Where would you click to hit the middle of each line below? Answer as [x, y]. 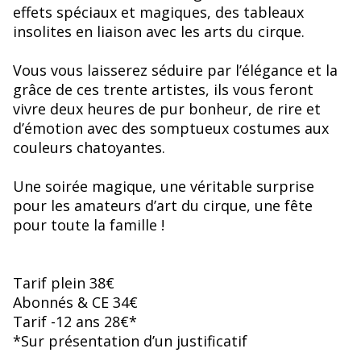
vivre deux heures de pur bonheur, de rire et [167, 109]
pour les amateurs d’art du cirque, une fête [163, 206]
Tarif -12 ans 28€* [75, 322]
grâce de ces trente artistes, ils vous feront [163, 90]
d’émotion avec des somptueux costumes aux [171, 129]
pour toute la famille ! [89, 225]
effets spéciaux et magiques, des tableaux [158, 12]
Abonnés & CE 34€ [75, 303]
